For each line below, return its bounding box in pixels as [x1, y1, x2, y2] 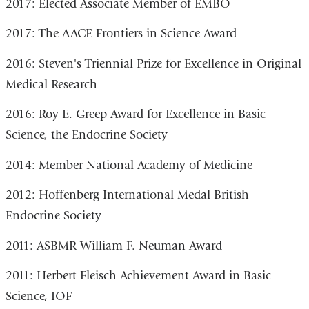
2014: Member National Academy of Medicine [5, 157, 252, 172]
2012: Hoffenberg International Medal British [5, 188, 249, 203]
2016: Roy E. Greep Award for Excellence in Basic [5, 107, 266, 122]
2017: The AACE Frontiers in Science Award [5, 26, 237, 41]
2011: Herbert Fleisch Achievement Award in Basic [5, 268, 271, 283]
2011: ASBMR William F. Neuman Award [5, 238, 222, 253]
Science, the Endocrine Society [5, 128, 168, 143]
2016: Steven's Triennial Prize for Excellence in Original [5, 56, 301, 71]
